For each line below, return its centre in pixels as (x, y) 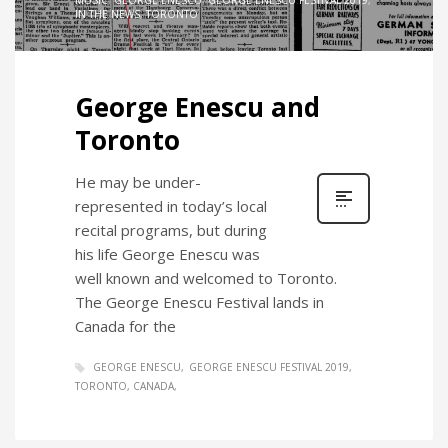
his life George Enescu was (167, 254)
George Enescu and (197, 107)
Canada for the (125, 326)
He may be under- (138, 182)
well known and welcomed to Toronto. (206, 278)
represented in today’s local (171, 206)
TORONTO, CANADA (124, 386)
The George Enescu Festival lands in (199, 302)
